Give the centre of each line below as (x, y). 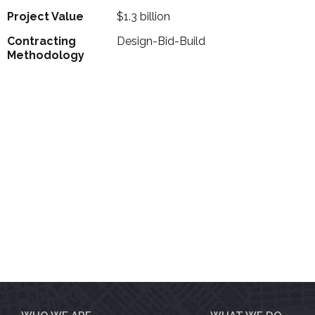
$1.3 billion (143, 17)
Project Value (45, 17)
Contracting (41, 41)
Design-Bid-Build (161, 41)
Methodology (46, 56)
